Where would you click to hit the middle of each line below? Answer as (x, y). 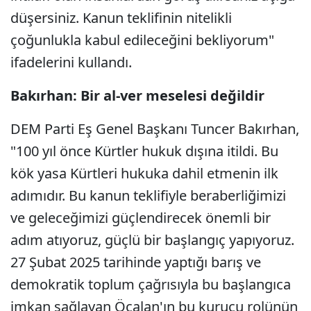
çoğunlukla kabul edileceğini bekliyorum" (142, 40)
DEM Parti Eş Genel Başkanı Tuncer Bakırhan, (155, 129)
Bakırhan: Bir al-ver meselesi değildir (137, 95)
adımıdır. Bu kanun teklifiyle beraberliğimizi (148, 195)
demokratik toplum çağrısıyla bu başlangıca (151, 284)
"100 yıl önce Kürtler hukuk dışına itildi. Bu (144, 151)
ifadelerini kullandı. (71, 62)
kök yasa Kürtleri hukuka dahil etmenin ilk (144, 173)
